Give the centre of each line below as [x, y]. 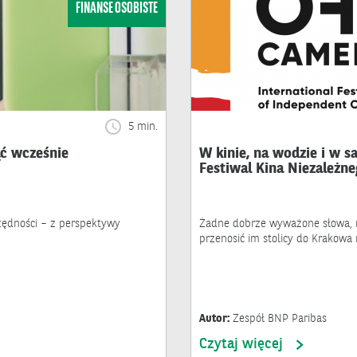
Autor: [216, 318]
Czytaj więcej [241, 344]
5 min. [141, 126]
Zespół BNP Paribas [280, 318]
